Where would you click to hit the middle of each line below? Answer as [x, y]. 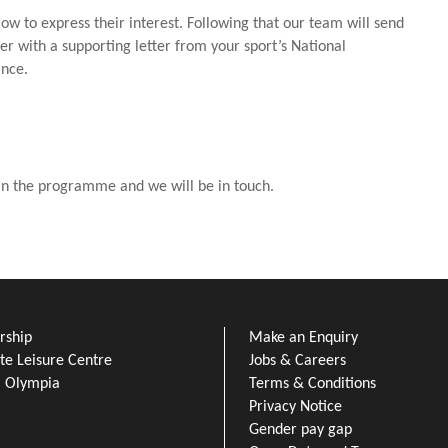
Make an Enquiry [303, 337]
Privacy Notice [295, 406]
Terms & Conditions [312, 383]
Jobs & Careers [297, 360]
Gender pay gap [300, 429]
